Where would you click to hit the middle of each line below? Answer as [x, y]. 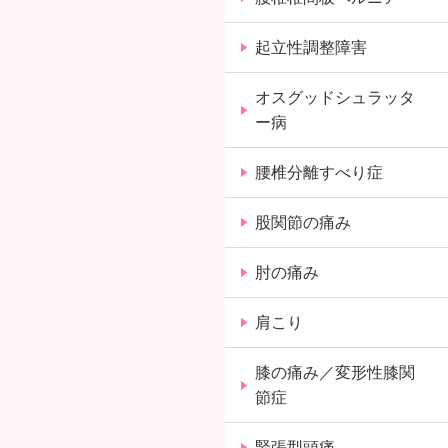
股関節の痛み [303, 222]
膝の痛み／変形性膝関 [335, 372]
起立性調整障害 [311, 47]
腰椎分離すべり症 [319, 172]
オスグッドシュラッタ [335, 97]
